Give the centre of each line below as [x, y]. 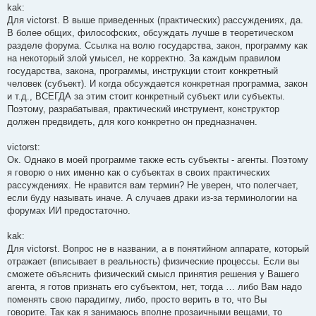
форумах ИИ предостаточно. [69, 210]
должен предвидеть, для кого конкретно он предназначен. [132, 121]
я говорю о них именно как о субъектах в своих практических [139, 172]
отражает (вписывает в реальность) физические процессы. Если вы [153, 261]
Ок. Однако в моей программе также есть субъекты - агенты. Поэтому [158, 159]
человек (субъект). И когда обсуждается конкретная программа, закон [157, 83]
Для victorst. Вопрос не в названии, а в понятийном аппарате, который [158, 248]
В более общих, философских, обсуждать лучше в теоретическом [150, 32]
